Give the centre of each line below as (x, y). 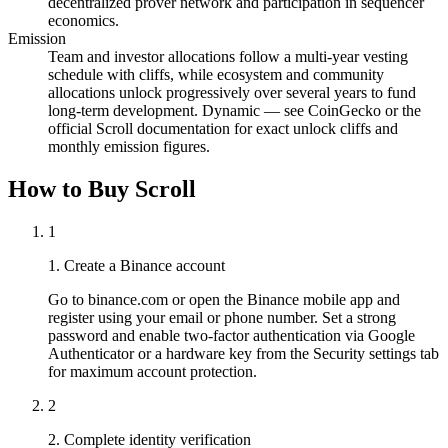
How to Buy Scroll (102, 189)
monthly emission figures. (129, 147)
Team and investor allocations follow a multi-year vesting (228, 57)
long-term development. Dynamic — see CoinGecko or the (234, 111)
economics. (83, 21)
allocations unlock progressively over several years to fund (232, 93)
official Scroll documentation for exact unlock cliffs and (223, 129)
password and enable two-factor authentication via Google (231, 335)
